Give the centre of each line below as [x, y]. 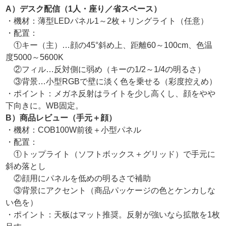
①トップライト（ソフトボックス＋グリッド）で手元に [111, 154]
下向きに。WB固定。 [45, 105]
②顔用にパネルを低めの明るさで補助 [78, 178]
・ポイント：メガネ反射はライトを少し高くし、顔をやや [111, 93]
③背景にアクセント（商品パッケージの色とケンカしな [111, 190]
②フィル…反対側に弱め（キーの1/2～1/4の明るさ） [106, 69]
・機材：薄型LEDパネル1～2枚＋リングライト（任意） [107, 21]
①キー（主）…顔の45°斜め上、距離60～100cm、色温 [109, 45]
